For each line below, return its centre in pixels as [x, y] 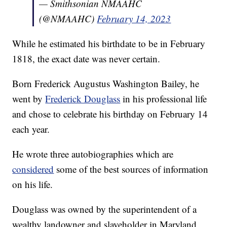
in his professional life [164, 99]
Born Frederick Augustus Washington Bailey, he [106, 84]
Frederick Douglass [83, 99]
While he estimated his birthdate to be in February [109, 44]
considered [33, 169]
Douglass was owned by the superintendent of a [105, 209]
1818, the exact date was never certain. [86, 59]
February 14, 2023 [134, 19]
